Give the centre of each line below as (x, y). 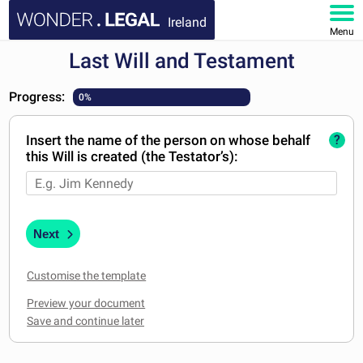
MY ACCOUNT (59, 188)
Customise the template (87, 275)
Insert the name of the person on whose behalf (169, 140)
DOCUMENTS (57, 104)
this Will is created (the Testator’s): (132, 156)
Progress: (37, 97)
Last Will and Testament (181, 61)
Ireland (188, 22)
